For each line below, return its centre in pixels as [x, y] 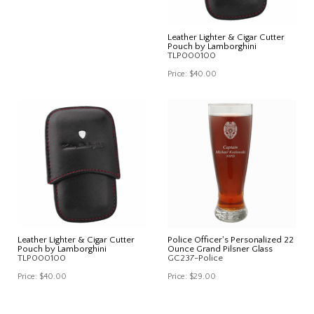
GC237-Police [195, 258]
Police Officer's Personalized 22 [231, 239]
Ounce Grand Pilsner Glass [220, 248]
